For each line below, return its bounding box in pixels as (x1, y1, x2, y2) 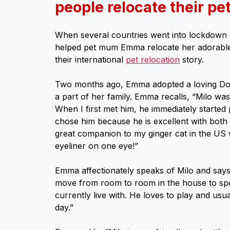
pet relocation (126, 54, 180, 65)
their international (55, 54, 126, 65)
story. (180, 54, 204, 65)
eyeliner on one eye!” (55, 141, 138, 151)
